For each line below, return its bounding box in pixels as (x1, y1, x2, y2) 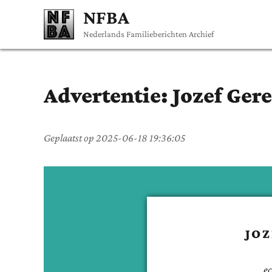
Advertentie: (44, 83, 172, 107)
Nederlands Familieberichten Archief (83, 29, 214, 39)
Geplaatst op (44, 131, 96, 144)
